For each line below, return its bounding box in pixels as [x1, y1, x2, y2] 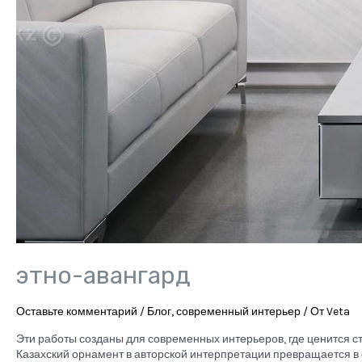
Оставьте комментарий [16, 305, 137, 319]
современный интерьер [176, 305, 301, 319]
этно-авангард [16, 261, 191, 291]
